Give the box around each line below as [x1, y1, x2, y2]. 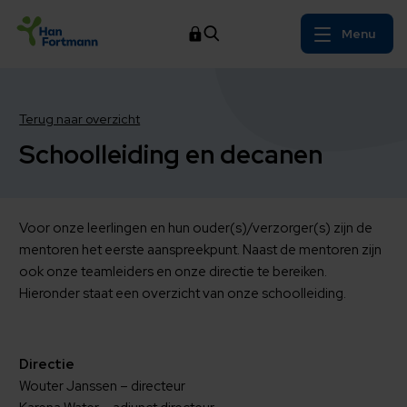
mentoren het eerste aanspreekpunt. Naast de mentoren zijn [19, 240, 382, 259]
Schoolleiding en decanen [19, 137, 329, 173]
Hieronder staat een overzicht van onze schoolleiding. [19, 283, 347, 303]
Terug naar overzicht [19, 111, 141, 127]
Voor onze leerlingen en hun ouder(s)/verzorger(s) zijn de [19, 218, 373, 237]
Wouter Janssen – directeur [19, 376, 189, 395]
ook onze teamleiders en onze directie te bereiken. [19, 262, 328, 281]
